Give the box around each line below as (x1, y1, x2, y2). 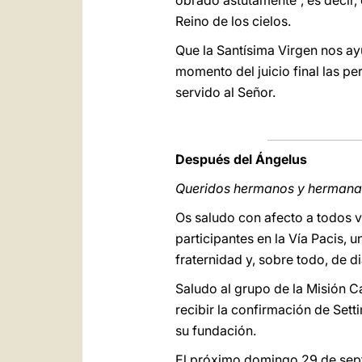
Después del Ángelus (175, 151, 307, 167)
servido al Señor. (175, 84, 276, 100)
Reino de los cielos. (175, 13, 291, 29)
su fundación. (175, 322, 256, 339)
